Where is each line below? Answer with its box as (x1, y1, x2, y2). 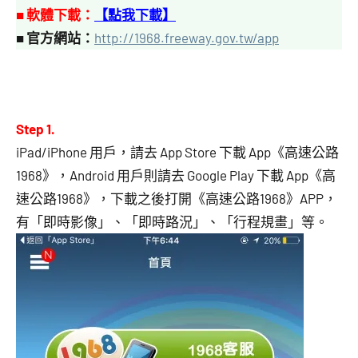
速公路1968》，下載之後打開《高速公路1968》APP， (16, 190, 337, 206)
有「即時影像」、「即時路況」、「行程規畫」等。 (16, 213, 328, 229)
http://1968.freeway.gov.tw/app (94, 30, 279, 46)
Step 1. (16, 121, 55, 137)
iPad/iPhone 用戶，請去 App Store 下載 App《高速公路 (16, 144, 339, 160)
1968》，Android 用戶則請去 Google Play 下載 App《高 (16, 167, 336, 183)
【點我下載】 (94, 6, 176, 22)
